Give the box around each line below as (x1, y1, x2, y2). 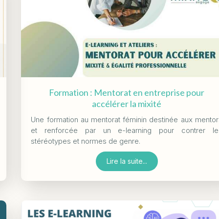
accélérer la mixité (92, 98, 162, 109)
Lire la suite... (106, 157, 147, 166)
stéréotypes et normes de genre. (31, 136, 141, 146)
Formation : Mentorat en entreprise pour (49, 87, 205, 98)
